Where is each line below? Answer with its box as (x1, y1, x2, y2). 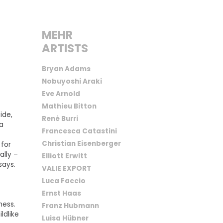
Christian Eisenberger (41, 138, 121, 148)
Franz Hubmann (41, 201, 99, 211)
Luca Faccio (41, 176, 86, 186)
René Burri (41, 113, 78, 123)
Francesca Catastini (41, 126, 117, 136)
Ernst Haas (41, 188, 81, 198)
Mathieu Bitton (41, 101, 97, 111)
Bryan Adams (41, 64, 91, 74)
